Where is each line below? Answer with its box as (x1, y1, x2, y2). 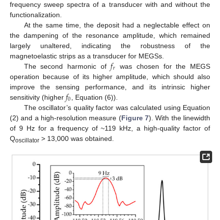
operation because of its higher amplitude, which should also (10, 72, 210, 81)
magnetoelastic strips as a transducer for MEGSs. (10, 52, 164, 60)
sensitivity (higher (10, 93, 66, 101)
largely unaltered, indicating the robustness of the (10, 41, 210, 50)
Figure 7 (121, 113, 149, 122)
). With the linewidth (149, 113, 211, 122)
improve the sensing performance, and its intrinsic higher (10, 82, 210, 91)
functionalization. (10, 10, 62, 19)
